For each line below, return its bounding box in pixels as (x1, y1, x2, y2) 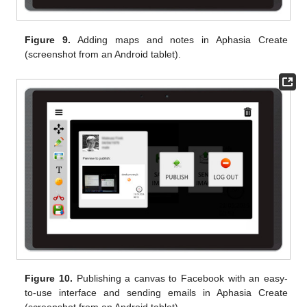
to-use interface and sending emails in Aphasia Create (25, 286, 288, 298)
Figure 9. (25, 34, 71, 45)
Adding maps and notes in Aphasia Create (71, 34, 288, 45)
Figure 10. (25, 272, 73, 284)
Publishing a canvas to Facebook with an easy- (72, 272, 288, 284)
